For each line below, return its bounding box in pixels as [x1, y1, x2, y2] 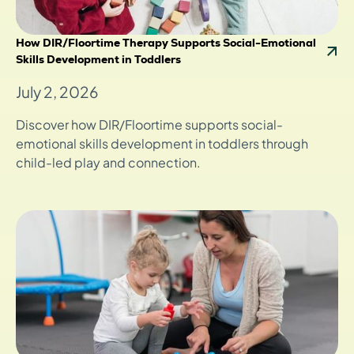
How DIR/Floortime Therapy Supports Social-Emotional [16, 35, 316, 50]
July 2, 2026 [16, 81, 98, 101]
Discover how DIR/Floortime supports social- [16, 115, 283, 133]
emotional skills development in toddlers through [16, 134, 308, 152]
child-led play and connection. [16, 153, 201, 171]
